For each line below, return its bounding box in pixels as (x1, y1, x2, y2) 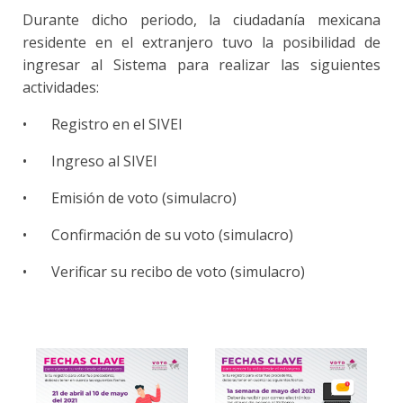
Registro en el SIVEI (51, 114, 186, 135)
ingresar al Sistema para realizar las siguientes (22, 55, 381, 76)
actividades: (22, 77, 106, 98)
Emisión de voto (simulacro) (51, 188, 240, 209)
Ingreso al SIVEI (51, 151, 161, 172)
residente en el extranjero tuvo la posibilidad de (22, 32, 381, 53)
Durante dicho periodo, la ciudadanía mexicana (22, 10, 381, 31)
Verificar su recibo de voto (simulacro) (51, 262, 309, 282)
